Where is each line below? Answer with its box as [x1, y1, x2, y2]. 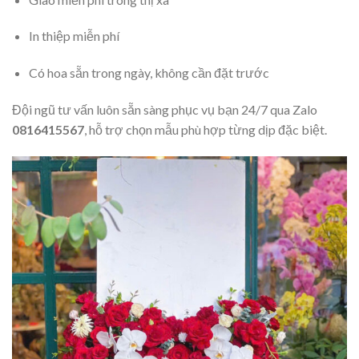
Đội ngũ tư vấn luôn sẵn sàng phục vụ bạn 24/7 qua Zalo [12, 101, 317, 117]
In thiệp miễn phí [28, 28, 119, 44]
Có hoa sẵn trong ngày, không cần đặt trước [28, 65, 269, 81]
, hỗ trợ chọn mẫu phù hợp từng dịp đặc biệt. [84, 121, 327, 137]
